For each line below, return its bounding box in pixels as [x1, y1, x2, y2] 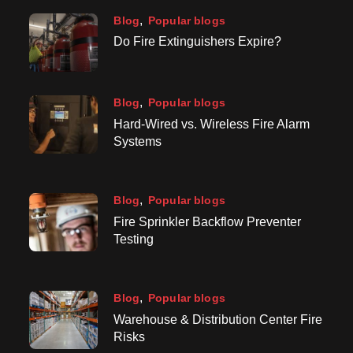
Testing [113, 232, 154, 246]
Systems [113, 134, 162, 148]
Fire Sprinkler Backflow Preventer [113, 214, 302, 229]
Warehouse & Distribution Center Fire [113, 312, 323, 326]
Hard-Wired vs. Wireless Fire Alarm [113, 117, 310, 131]
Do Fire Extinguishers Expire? [113, 35, 282, 49]
